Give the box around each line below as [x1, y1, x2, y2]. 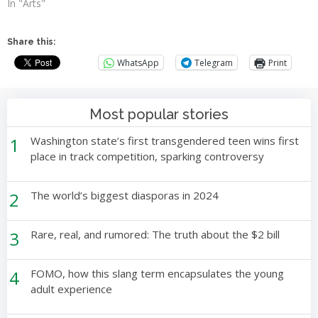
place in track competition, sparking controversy [31, 149, 265, 164]
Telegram [194, 56, 233, 69]
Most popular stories [89, 106, 229, 124]
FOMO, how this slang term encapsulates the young [31, 266, 285, 281]
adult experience [31, 282, 113, 297]
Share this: [7, 37, 55, 48]
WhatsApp [117, 56, 159, 69]
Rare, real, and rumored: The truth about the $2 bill [31, 227, 280, 242]
